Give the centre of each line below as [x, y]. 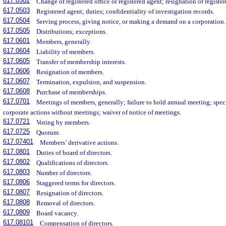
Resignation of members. [70, 72]
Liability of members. [66, 52]
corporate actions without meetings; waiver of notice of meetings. [92, 112]
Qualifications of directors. [73, 163]
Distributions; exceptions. [72, 32]
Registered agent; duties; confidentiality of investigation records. [126, 12]
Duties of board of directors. [74, 153]
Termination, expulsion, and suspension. [92, 82]
